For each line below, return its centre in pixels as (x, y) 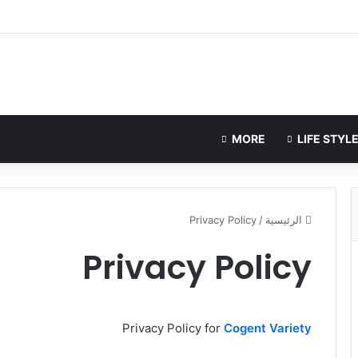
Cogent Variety (268, 328)
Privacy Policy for (173, 328)
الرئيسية (285, 219)
